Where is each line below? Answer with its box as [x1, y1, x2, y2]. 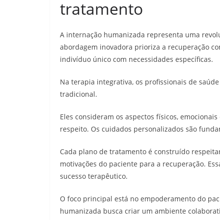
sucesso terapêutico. [60, 171, 128, 181]
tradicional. [60, 89, 97, 99]
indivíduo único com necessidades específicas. [60, 55, 213, 64]
